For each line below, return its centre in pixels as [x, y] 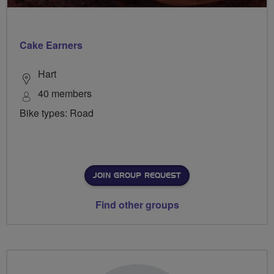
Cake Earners [51, 45]
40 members [65, 93]
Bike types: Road [57, 113]
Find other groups [137, 204]
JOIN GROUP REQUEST [137, 175]
